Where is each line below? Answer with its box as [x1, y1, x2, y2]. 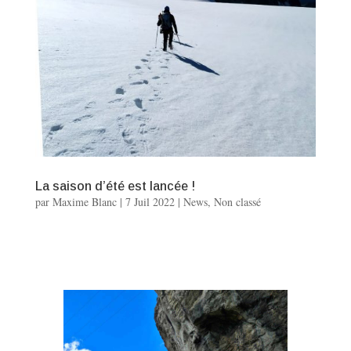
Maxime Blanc [52, 194, 117, 210]
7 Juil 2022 [125, 194, 175, 210]
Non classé [213, 194, 261, 210]
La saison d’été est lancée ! [34, 179, 195, 194]
